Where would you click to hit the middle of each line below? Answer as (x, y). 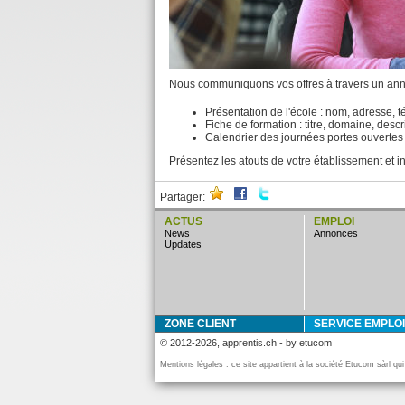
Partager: (183, 197)
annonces (339, 233)
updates (187, 244)
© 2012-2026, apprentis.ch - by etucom (246, 343)
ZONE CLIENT (203, 324)
